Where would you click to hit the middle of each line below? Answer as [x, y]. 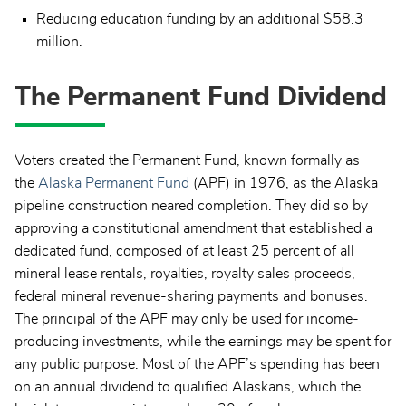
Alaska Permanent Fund [114, 183]
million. [59, 41]
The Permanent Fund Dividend [201, 97]
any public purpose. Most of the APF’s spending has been [197, 364]
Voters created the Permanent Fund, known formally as [187, 160]
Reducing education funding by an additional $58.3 [200, 19]
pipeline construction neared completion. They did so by [191, 205]
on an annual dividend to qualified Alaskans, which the [188, 387]
